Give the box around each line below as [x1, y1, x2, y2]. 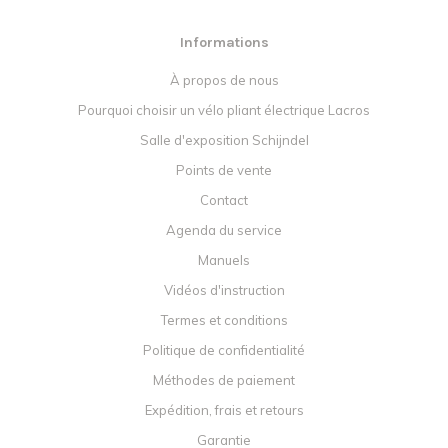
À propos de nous [169, 72, 279, 89]
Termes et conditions [160, 312, 288, 329]
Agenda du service [166, 222, 282, 239]
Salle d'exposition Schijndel [139, 132, 309, 149]
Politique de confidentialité [143, 342, 305, 359]
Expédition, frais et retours [144, 402, 304, 419]
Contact [200, 192, 248, 209]
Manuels [198, 252, 250, 269]
